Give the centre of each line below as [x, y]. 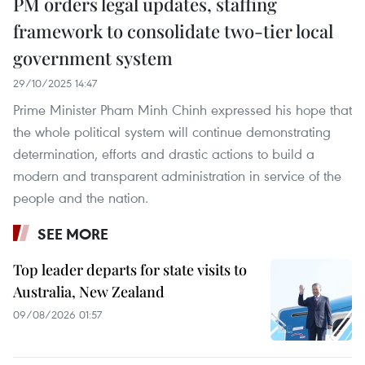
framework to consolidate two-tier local [173, 31]
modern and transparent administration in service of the [177, 176]
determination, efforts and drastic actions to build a [164, 154]
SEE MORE [73, 234]
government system [93, 58]
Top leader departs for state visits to [130, 270]
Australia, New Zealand [89, 292]
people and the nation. [81, 198]
